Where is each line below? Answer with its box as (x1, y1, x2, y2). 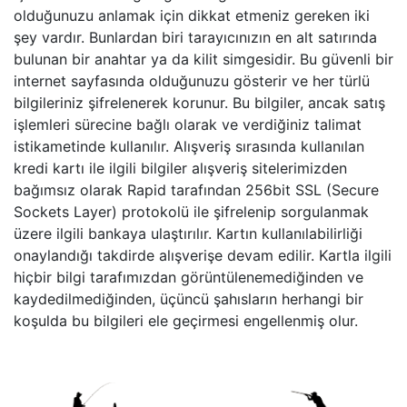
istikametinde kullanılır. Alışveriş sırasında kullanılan (14, 137, 364, 155)
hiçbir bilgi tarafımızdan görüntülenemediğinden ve (14, 268, 363, 286)
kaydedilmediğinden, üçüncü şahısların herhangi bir (14, 290, 363, 308)
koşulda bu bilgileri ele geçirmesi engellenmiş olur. (14, 312, 358, 330)
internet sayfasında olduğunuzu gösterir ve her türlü (14, 72, 370, 90)
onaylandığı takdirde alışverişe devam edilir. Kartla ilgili (14, 246, 392, 264)
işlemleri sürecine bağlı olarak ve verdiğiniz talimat (14, 115, 362, 134)
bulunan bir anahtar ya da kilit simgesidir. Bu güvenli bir (14, 50, 393, 68)
